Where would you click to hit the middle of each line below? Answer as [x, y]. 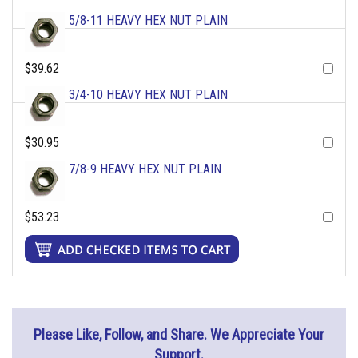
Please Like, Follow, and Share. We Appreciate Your [179, 335]
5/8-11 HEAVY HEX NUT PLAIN [148, 21]
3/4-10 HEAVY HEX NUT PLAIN [148, 95]
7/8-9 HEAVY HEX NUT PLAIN [145, 169]
